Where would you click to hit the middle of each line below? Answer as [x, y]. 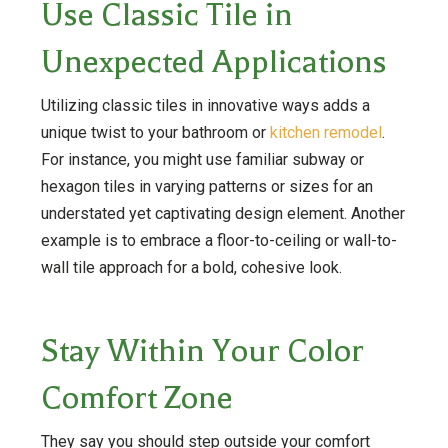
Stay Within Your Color [202, 350]
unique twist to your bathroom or [155, 132]
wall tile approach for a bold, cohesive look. [191, 267]
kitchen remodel [325, 132]
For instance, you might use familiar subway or [202, 159]
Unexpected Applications [213, 61]
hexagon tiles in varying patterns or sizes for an [206, 186]
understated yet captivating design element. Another [222, 213]
